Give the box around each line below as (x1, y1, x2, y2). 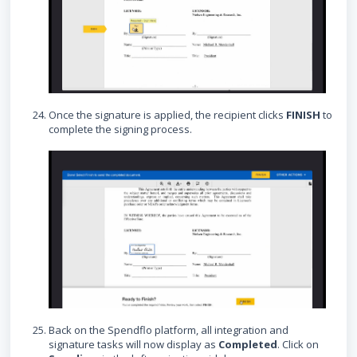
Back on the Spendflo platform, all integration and (49, 323, 288, 338)
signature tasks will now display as (49, 337, 218, 352)
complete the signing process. (49, 122, 192, 137)
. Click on (277, 337, 319, 352)
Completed (218, 337, 277, 352)
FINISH (286, 108, 320, 123)
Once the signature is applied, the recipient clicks (49, 108, 286, 123)
